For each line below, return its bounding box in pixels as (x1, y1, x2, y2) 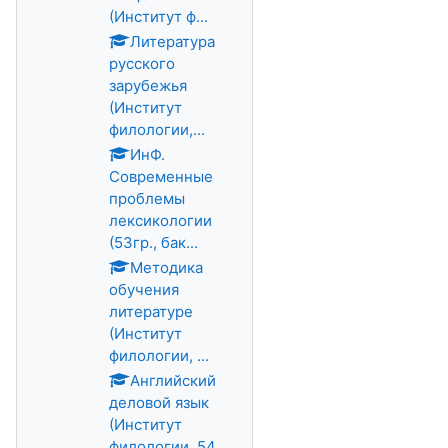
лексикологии (109, 211, 212, 230)
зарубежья (109, 76, 187, 95)
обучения (109, 280, 179, 299)
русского (109, 54, 175, 73)
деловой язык (109, 393, 209, 412)
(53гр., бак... (109, 233, 198, 252)
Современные (109, 167, 213, 186)
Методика (130, 258, 203, 277)
